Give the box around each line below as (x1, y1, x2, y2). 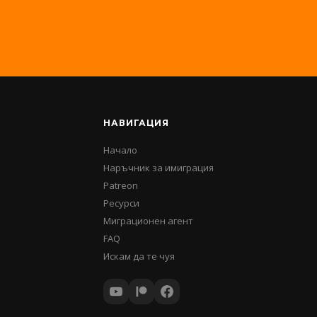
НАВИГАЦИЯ (103, 117, 169, 128)
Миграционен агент (103, 214, 193, 227)
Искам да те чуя (103, 250, 175, 263)
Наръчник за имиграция (103, 161, 214, 174)
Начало (103, 144, 137, 156)
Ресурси (103, 197, 139, 209)
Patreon (103, 179, 138, 192)
